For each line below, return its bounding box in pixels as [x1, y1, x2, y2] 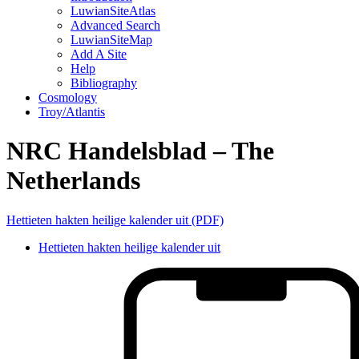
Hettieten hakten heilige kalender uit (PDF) [6, 212, 224, 227]
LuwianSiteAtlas [71, 3, 155, 18]
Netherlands [6, 166, 140, 196]
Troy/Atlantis [38, 104, 105, 119]
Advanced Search [71, 18, 160, 32]
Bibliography [71, 75, 137, 90]
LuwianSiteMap [71, 32, 152, 46]
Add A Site [71, 46, 127, 61]
